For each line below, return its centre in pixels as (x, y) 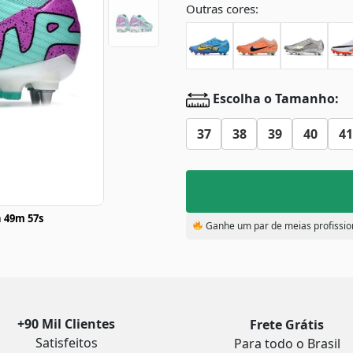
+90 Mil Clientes (66, 324)
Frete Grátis (287, 325)
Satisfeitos (66, 343)
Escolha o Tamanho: (274, 99)
